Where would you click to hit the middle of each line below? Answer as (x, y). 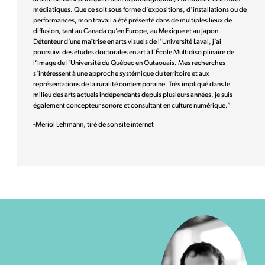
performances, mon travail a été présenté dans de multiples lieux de (132, 20)
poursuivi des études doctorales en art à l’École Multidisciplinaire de (134, 52)
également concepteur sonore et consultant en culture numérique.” (132, 106)
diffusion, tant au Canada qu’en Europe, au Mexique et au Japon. (127, 31)
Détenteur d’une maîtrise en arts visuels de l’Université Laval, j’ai (127, 42)
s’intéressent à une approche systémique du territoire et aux (121, 74)
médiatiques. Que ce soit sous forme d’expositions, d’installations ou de (140, 10)
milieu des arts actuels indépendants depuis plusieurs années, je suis (133, 95)
